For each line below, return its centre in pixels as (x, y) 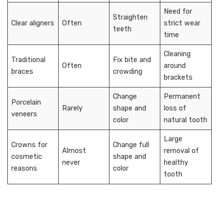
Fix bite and (132, 60)
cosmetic (27, 157)
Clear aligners (33, 23)
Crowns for (30, 145)
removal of (182, 151)
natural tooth (186, 120)
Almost (74, 151)
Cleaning (177, 54)
